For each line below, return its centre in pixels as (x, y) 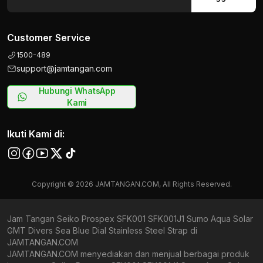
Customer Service (49, 38)
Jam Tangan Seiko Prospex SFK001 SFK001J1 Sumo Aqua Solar (130, 219)
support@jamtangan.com (64, 68)
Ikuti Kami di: (36, 134)
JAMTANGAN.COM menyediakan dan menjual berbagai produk (128, 254)
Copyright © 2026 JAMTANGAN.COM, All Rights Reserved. (131, 184)
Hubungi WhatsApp (77, 91)
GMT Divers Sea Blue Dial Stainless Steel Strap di (102, 230)
